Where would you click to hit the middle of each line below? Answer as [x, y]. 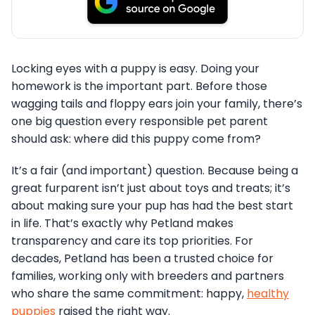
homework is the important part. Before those [139, 86]
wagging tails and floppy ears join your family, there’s [157, 104]
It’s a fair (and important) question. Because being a [155, 171]
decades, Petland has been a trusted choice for [142, 259]
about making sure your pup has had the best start [152, 206]
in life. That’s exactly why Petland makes [122, 224]
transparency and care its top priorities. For [132, 241]
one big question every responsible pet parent [140, 122]
